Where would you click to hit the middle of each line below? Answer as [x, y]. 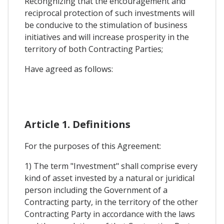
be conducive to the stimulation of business [106, 25]
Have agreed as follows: [69, 69]
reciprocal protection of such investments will [109, 13]
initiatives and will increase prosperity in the [107, 37]
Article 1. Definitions [77, 124]
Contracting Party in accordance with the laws [110, 214]
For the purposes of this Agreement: [93, 146]
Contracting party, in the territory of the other [111, 202]
